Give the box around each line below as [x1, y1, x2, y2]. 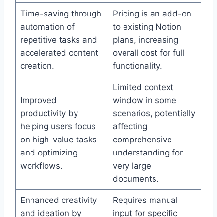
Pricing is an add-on [112, 9, 191, 18]
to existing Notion [112, 22, 181, 31]
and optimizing [20, 148, 77, 157]
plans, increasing [112, 35, 178, 45]
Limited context [112, 82, 173, 92]
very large [112, 161, 151, 170]
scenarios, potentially [112, 108, 195, 118]
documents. [112, 174, 159, 184]
